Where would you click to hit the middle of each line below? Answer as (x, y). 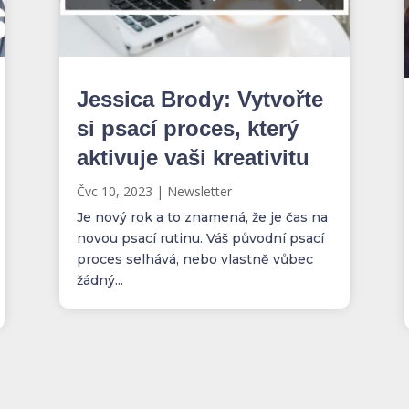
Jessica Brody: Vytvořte (199, 99)
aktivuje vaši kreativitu (193, 157)
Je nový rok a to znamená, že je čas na (202, 217)
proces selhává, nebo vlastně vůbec (194, 259)
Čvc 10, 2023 (114, 191)
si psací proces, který (187, 128)
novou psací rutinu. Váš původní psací (200, 238)
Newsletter (199, 191)
